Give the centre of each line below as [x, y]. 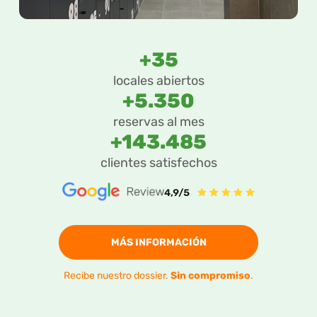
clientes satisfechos [158, 162]
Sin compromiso [211, 276]
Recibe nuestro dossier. [117, 276]
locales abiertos [158, 80]
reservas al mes [158, 121]
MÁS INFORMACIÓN [158, 243]
